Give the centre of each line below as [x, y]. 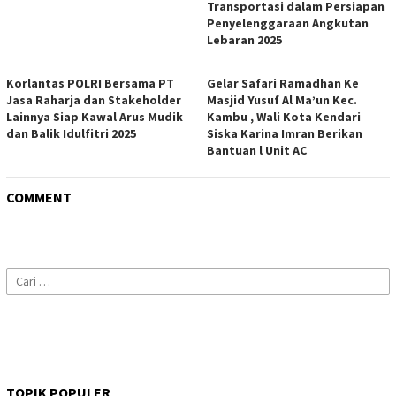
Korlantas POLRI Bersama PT [90, 83]
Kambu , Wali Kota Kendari [284, 116]
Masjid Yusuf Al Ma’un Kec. [282, 99]
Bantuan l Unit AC [257, 150]
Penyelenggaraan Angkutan [288, 23]
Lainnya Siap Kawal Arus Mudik [95, 116]
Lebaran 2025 [244, 39]
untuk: [22, 295]
